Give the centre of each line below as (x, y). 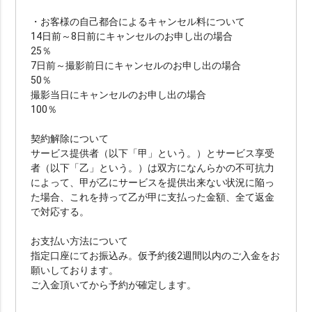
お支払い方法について (80, 241)
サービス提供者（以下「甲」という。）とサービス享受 (153, 153)
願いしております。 (75, 270)
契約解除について (70, 138)
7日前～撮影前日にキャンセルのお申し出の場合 (152, 65)
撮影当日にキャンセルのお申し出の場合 (149, 94)
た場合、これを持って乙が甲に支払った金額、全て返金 (153, 197)
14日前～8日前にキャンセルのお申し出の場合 (151, 36)
